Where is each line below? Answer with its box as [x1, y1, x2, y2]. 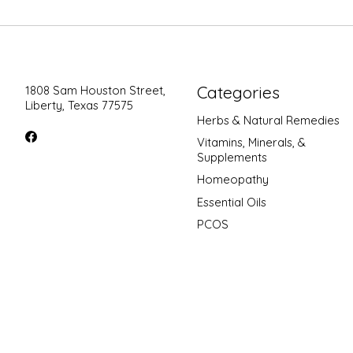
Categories [196, 81, 280, 102]
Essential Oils [196, 194, 266, 210]
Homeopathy [196, 172, 269, 188]
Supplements [196, 150, 267, 165]
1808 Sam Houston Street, [25, 82, 165, 98]
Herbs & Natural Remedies [196, 113, 340, 128]
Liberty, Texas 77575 [25, 97, 133, 113]
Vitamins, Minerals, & [196, 135, 306, 150]
